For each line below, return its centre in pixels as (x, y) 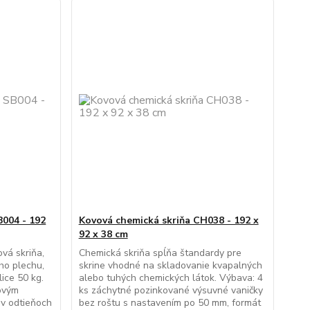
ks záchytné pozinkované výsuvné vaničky (171, 290)
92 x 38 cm (103, 234)
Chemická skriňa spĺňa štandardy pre (160, 253)
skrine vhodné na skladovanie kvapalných (170, 265)
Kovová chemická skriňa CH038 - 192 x (168, 220)
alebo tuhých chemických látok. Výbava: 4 (171, 278)
